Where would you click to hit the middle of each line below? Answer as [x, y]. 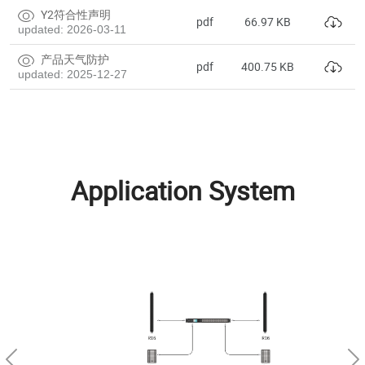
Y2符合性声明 [75, 14]
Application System [182, 190]
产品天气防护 [74, 59]
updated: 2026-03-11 [72, 29]
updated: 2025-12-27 [73, 74]
